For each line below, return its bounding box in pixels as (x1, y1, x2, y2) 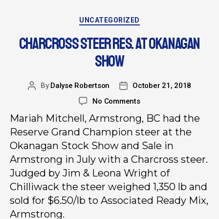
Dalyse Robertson (50, 81, 110, 90)
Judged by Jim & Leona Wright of (10, 167, 170, 179)
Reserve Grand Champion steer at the (10, 126, 192, 138)
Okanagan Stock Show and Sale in (10, 139, 174, 152)
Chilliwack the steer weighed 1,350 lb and (10, 180, 207, 193)
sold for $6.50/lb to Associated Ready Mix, (10, 194, 208, 206)
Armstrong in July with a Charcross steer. (10, 153, 208, 165)
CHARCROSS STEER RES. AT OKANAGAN (19, 34, 200, 54)
